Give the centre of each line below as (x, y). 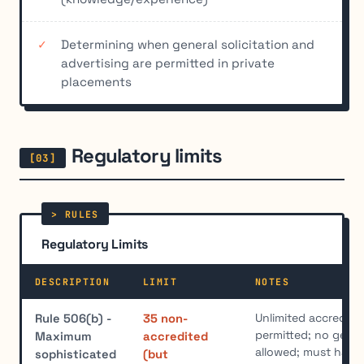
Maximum (63, 337)
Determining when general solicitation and (188, 44)
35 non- (165, 319)
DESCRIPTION (73, 282)
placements (96, 81)
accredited (175, 337)
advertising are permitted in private (168, 63)
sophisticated (76, 355)
